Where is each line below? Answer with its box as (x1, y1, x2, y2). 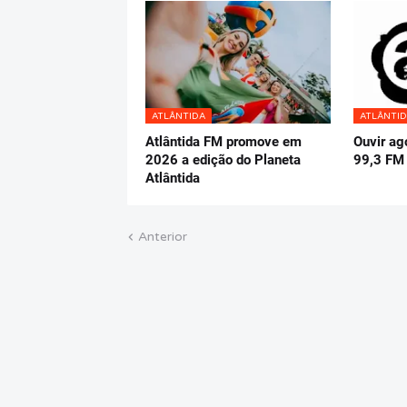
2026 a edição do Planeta (145, 152, 301, 169)
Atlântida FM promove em (145, 134, 302, 151)
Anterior (138, 229, 187, 245)
